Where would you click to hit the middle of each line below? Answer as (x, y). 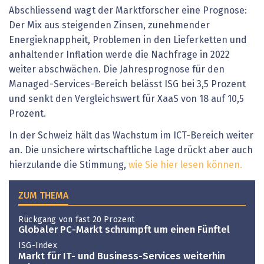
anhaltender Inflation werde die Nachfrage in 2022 (119, 55)
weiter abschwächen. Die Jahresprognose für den (117, 69)
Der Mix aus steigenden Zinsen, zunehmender (109, 25)
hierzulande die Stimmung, (69, 165)
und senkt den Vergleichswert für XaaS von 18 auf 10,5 (126, 99)
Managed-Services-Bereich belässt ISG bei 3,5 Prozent (127, 84)
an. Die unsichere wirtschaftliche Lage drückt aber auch (131, 151)
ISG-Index (38, 245)
